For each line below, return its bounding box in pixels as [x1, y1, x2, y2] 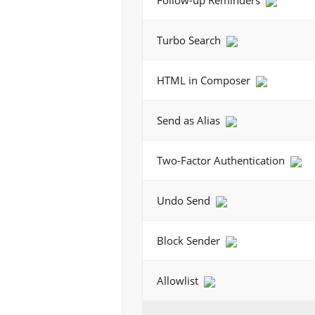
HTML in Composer [157, 73, 253, 87]
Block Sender [157, 233, 223, 247]
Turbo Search [157, 33, 224, 47]
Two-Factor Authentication [157, 153, 288, 167]
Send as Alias [157, 113, 223, 127]
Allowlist [157, 274, 201, 288]
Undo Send [157, 193, 213, 207]
